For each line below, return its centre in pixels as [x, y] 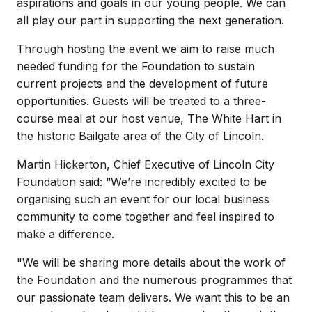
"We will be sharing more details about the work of [151, 263]
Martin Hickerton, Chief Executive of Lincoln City [146, 164]
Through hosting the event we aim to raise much [146, 49]
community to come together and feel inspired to [146, 217]
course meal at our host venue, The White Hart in [149, 118]
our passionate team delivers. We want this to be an [153, 297]
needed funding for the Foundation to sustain [136, 66]
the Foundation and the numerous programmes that [154, 280]
